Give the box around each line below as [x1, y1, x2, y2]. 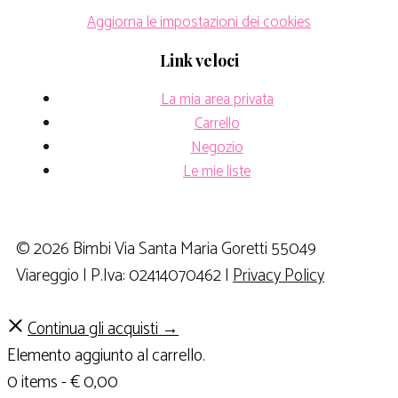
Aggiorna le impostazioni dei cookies [87, 9, 311, 35]
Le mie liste [183, 158, 251, 184]
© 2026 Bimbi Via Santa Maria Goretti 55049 [16, 235, 316, 263]
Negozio [190, 134, 243, 160]
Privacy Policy [233, 261, 324, 290]
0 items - [7, 368, 70, 396]
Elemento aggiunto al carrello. [7, 341, 205, 370]
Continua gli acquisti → [28, 314, 179, 343]
